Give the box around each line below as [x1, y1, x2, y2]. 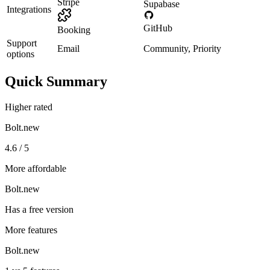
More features [5, 224, 57, 235]
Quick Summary [5, 73, 107, 89]
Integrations [7, 4, 51, 14]
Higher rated [5, 101, 52, 112]
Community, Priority [143, 43, 221, 54]
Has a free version [5, 204, 74, 215]
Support [7, 37, 37, 48]
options [7, 48, 34, 59]
